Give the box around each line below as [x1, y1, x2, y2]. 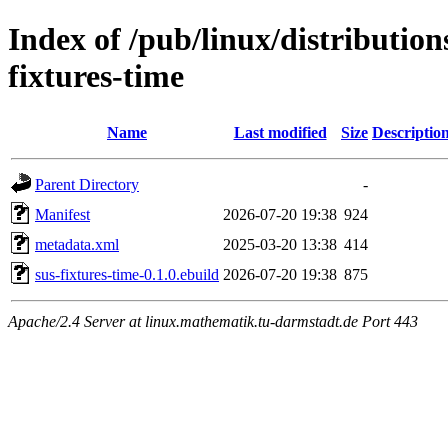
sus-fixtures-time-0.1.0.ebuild [35, 265, 219, 283]
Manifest [35, 205, 90, 223]
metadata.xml [35, 235, 119, 253]
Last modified [233, 123, 327, 141]
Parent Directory [35, 175, 139, 193]
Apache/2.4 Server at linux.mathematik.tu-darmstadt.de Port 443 [8, 312, 418, 330]
